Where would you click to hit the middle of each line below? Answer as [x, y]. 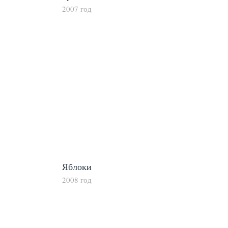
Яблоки [77, 166]
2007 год [77, 8]
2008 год [77, 179]
